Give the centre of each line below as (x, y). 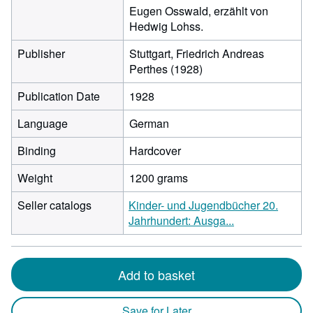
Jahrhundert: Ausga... (181, 220)
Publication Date (59, 96)
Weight (35, 178)
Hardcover (155, 151)
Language (43, 123)
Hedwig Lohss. (166, 26)
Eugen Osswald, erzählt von (199, 11)
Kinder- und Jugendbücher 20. (203, 205)
